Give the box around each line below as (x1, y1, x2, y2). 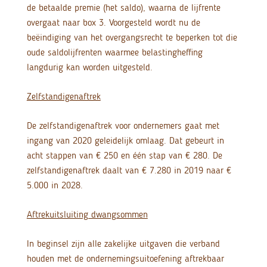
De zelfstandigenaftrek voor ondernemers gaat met (26, 120, 219, 132)
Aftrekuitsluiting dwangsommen (26, 209, 148, 221)
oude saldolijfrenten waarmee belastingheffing (26, 46, 203, 58)
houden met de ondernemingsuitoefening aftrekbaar (26, 253, 224, 265)
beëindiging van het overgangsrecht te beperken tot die (26, 32, 237, 44)
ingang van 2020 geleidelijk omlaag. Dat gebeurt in (26, 135, 224, 147)
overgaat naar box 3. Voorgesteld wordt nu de (26, 17, 200, 29)
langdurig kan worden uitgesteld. (26, 61, 153, 73)
